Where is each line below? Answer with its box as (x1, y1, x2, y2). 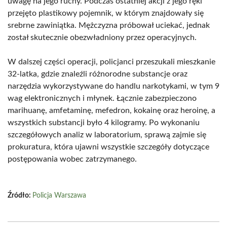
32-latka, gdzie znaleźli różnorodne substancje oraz (8, 70, 187, 78)
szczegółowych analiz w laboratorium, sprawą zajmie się (8, 131, 206, 139)
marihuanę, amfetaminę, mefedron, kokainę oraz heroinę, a (8, 106, 215, 115)
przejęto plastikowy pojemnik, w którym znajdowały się (8, 9, 204, 17)
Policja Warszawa (32, 192, 86, 199)
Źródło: (8, 192, 32, 199)
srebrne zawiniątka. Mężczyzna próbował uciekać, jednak (8, 21, 210, 29)
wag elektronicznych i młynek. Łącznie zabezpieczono (8, 94, 197, 102)
